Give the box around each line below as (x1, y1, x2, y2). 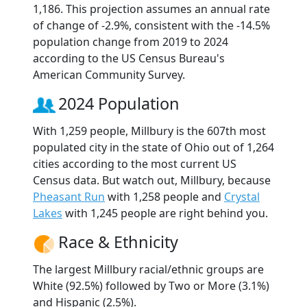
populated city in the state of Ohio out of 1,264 (33, 139, 274, 155)
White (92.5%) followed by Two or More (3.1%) (33, 278, 269, 293)
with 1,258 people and (105, 188, 224, 204)
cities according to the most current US (33, 156, 236, 171)
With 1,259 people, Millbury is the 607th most (33, 123, 266, 138)
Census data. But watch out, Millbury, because (33, 172, 271, 188)
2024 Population (58, 92, 180, 114)
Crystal (224, 188, 260, 204)
